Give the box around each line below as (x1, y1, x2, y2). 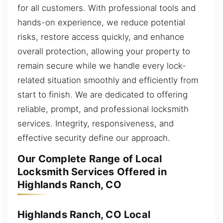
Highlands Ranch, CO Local (17, 208, 150, 221)
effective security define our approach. (17, 132, 170, 143)
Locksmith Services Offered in (17, 166, 167, 178)
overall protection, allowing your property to (17, 46, 190, 56)
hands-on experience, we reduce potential (17, 17, 185, 27)
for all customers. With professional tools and (17, 2, 196, 13)
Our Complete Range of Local (17, 153, 162, 165)
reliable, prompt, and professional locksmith (17, 104, 189, 114)
